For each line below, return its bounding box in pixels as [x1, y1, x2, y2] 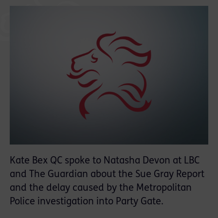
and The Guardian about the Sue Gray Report [10, 170, 204, 180]
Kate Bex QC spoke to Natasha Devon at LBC [10, 156, 200, 166]
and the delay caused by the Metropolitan [10, 183, 192, 194]
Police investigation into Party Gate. [10, 197, 163, 207]
